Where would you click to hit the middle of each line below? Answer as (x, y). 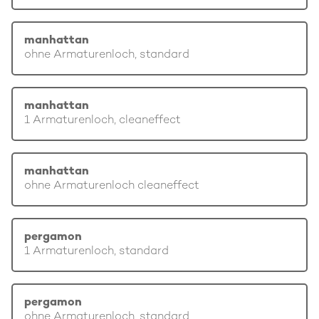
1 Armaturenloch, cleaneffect (103, 121)
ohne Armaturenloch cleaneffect (112, 186)
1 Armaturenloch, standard (96, 252)
